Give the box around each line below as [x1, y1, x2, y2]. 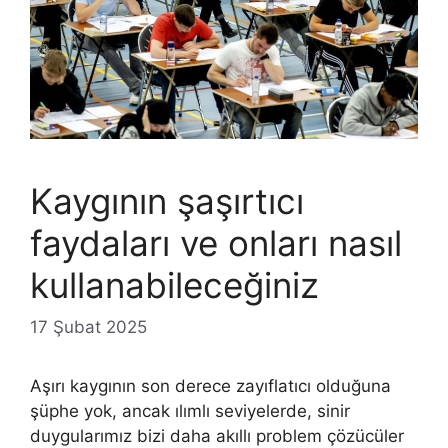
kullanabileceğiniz [30, 264, 319, 307]
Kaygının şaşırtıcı [30, 180, 304, 223]
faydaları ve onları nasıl [30, 222, 402, 265]
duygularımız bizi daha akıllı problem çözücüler [30, 425, 404, 446]
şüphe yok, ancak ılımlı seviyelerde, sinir [30, 400, 350, 421]
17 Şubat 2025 [30, 316, 147, 337]
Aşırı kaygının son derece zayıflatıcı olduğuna [30, 375, 391, 396]
